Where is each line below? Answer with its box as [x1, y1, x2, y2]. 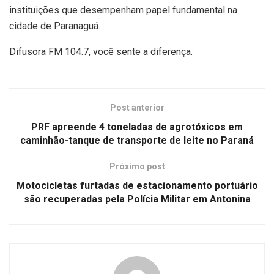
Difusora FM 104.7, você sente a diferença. [9, 46, 193, 58]
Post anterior [109, 103, 165, 113]
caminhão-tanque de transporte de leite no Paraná [20, 135, 254, 147]
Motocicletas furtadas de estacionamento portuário [16, 180, 258, 192]
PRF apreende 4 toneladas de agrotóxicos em [31, 121, 243, 133]
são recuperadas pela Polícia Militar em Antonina [23, 193, 251, 206]
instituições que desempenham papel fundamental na [9, 4, 237, 17]
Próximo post [109, 161, 165, 172]
